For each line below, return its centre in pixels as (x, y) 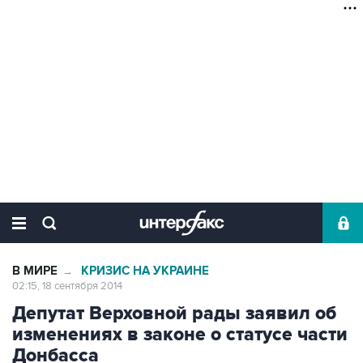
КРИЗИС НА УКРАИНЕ (145, 271)
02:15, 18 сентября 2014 (67, 286)
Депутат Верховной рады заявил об (174, 314)
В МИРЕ (35, 271)
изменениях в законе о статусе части (180, 335)
